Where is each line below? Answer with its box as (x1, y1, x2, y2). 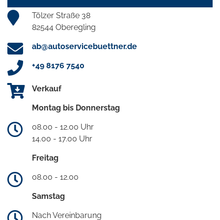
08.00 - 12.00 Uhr (32, 122, 94, 132)
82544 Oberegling (32, 23, 96, 32)
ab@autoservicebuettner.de (32, 42, 137, 52)
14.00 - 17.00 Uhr (32, 134, 92, 144)
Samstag (32, 192, 65, 201)
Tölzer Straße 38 (32, 11, 90, 21)
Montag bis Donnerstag (32, 103, 120, 113)
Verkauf (32, 84, 61, 94)
